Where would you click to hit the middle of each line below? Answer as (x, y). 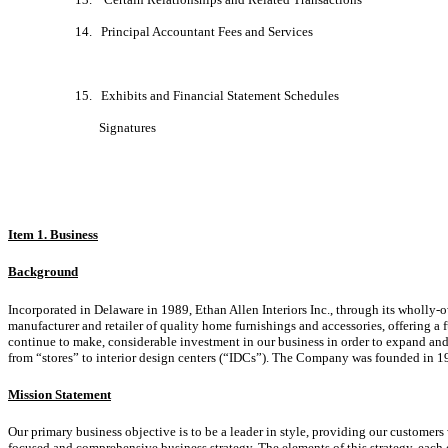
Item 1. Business (53, 234)
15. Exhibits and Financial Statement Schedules (206, 95)
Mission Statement (59, 394)
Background (43, 272)
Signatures (115, 127)
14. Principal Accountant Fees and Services (193, 31)
